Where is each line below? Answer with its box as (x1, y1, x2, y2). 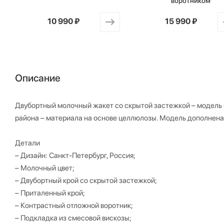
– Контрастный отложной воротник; (15, 201, 133, 210)
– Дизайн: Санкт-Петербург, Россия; (15, 151, 135, 160)
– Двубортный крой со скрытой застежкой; (15, 176, 157, 185)
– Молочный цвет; (15, 163, 74, 172)
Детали (15, 138, 40, 147)
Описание (15, 72, 60, 84)
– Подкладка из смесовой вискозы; (15, 213, 131, 222)
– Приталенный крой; (15, 188, 85, 197)
